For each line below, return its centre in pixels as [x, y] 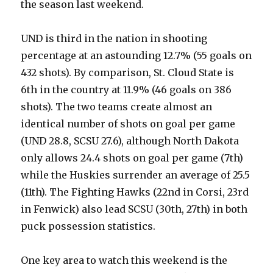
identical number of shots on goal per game [128, 124]
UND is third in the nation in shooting [114, 38]
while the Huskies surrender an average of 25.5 [136, 175]
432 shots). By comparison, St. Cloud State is [128, 73]
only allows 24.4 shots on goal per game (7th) [132, 158]
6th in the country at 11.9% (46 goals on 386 [126, 90]
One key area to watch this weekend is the [124, 260]
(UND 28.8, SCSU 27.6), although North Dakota [130, 141]
